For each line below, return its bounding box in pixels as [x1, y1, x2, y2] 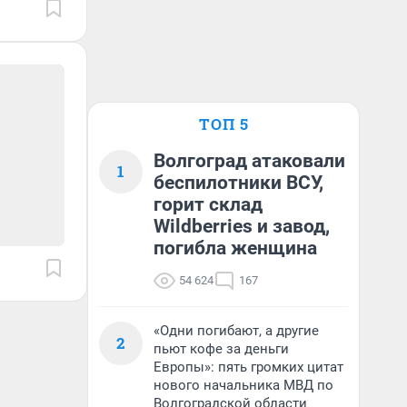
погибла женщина [154, 237, 317, 259]
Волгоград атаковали [154, 150, 345, 172]
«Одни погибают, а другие [154, 323, 319, 339]
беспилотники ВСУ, [154, 172, 323, 194]
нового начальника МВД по [154, 377, 333, 393]
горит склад [154, 194, 263, 215]
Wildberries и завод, [154, 215, 330, 237]
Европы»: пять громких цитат [154, 359, 343, 375]
